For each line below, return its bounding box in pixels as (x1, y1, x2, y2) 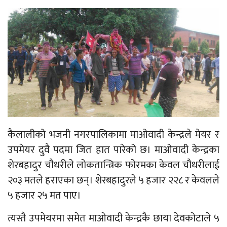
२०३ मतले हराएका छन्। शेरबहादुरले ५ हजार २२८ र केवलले (8, 171, 219, 189)
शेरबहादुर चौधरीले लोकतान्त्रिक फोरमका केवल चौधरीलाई (8, 156, 219, 174)
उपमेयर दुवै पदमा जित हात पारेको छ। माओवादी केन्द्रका (8, 141, 219, 159)
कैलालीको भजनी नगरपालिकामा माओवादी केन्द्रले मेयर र (8, 126, 219, 143)
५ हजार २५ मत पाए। (8, 186, 81, 204)
